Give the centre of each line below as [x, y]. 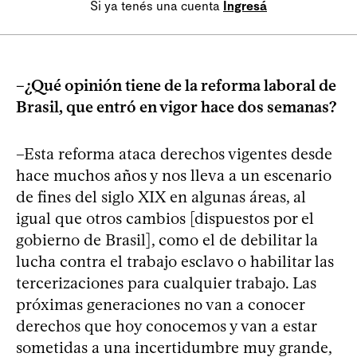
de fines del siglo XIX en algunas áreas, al [161, 196]
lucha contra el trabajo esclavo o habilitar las [175, 261]
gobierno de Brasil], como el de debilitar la [167, 239]
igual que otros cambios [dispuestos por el [165, 218]
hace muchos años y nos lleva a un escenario [174, 175]
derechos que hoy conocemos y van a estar [166, 326]
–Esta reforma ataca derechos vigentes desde [174, 153]
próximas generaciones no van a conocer [160, 304]
